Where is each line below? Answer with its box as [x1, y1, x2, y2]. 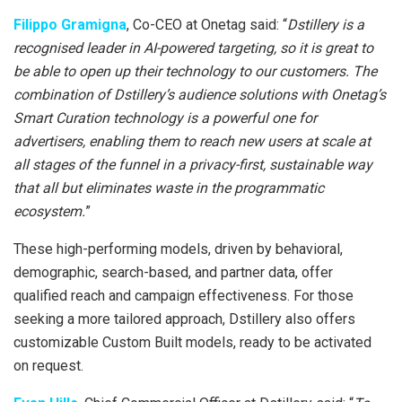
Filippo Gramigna [13, 15, 127, 33]
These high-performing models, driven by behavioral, [13, 240, 343, 258]
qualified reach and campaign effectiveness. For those [13, 286, 354, 304]
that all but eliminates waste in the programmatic [13, 179, 324, 197]
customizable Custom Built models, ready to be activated [13, 333, 371, 351]
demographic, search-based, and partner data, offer [13, 263, 333, 281]
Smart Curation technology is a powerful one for [13, 109, 317, 127]
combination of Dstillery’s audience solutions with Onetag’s [13, 85, 386, 103]
